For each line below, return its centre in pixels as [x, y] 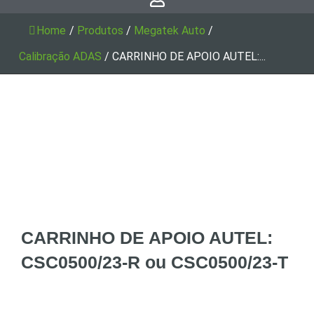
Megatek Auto [170, 30]
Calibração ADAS [60, 56]
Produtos [100, 30]
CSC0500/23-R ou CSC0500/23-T [155, 262]
